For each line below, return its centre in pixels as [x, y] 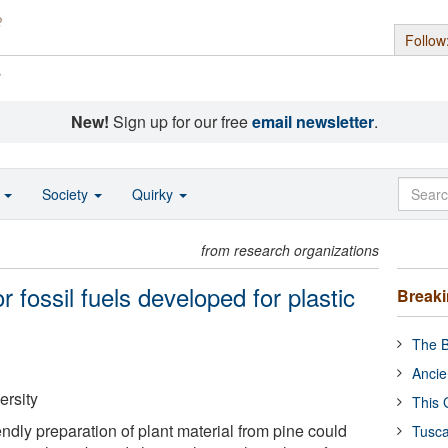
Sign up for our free [180, 121]
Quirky [154, 194]
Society [67, 194]
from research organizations [290, 250]
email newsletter [312, 121]
